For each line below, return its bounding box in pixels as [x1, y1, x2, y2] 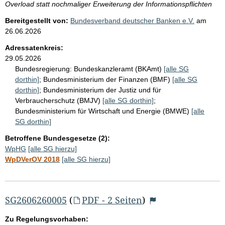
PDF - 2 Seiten [81, 193, 142, 206]
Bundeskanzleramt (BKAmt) [74, 64, 164, 73]
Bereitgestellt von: [5, 16, 68, 25]
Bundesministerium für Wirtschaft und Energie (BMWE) [15, 106, 191, 115]
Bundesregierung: [15, 64, 72, 73]
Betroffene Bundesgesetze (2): [5, 134, 110, 142]
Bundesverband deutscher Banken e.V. [70, 16, 194, 25]
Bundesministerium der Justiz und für [43, 85, 161, 94]
